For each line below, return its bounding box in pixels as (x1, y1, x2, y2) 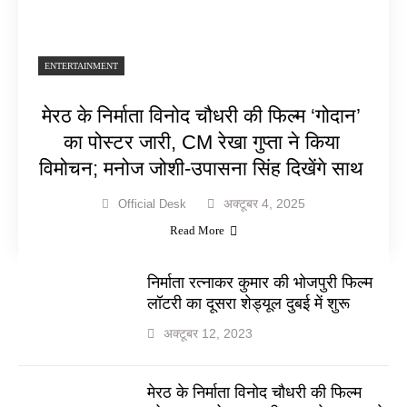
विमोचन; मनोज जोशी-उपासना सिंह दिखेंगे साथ (39, 156, 363, 180)
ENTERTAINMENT (45, 60, 118, 71)
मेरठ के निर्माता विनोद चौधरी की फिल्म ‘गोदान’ (42, 104, 361, 127)
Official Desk (118, 196, 186, 211)
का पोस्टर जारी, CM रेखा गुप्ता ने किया (63, 130, 340, 154)
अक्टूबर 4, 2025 (223, 195, 305, 211)
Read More (170, 223, 227, 237)
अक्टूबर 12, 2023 (164, 325, 253, 341)
